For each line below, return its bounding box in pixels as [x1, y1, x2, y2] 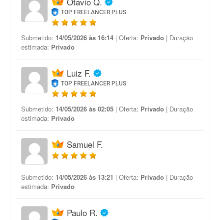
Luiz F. [67, 67, 91, 79]
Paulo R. [67, 206, 98, 219]
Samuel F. [67, 138, 103, 150]
